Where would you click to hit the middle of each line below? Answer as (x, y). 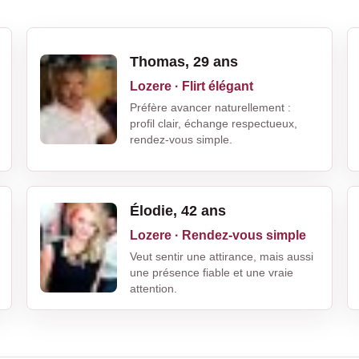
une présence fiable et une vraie (212, 272)
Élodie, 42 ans (178, 210)
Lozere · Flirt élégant (192, 87)
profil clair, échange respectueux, (214, 124)
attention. (154, 288)
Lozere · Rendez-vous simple (218, 235)
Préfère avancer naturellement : (211, 108)
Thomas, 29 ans (184, 62)
